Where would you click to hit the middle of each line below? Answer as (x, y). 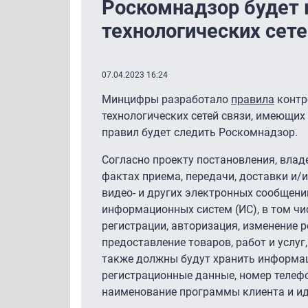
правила (253, 99)
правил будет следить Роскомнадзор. (200, 132)
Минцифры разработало (166, 99)
